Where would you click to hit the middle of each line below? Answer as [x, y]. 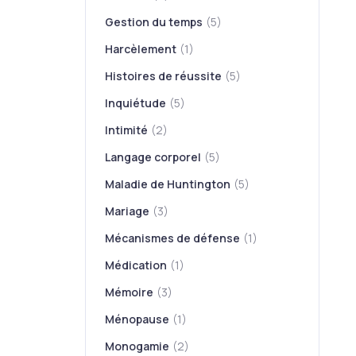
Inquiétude [136, 103]
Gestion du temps [154, 22]
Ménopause [137, 319]
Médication [136, 265]
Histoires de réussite [164, 76]
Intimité [127, 130]
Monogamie [137, 346]
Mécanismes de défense [173, 238]
